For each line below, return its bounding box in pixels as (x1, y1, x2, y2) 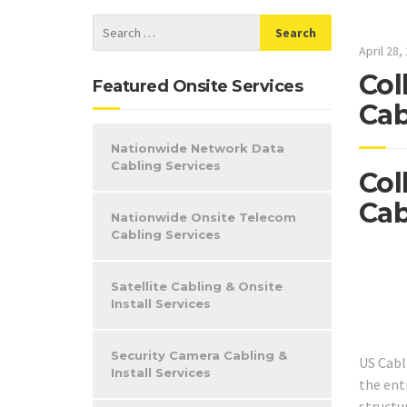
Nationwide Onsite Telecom (111, 210, 296, 224)
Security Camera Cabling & (111, 348, 287, 362)
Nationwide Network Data (111, 141, 284, 155)
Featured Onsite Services (93, 76, 303, 96)
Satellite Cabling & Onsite (111, 279, 283, 293)
